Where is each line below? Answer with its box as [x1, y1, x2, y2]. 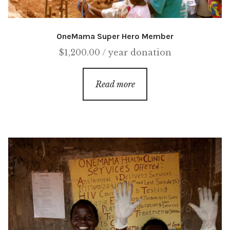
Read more [95, 79, 135, 90]
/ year [102, 47, 128, 58]
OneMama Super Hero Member [56, 31, 174, 41]
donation [127, 47, 171, 58]
